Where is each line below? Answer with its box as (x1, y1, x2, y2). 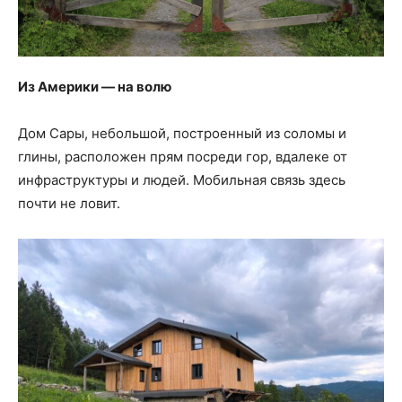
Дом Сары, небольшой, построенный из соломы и (18, 124, 346, 142)
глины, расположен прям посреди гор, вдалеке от (18, 147, 347, 165)
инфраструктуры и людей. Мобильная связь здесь (18, 170, 345, 188)
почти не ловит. (18, 194, 120, 212)
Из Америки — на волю (18, 77, 171, 95)
